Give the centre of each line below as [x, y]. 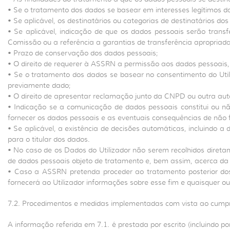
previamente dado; [39, 85]
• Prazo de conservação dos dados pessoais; [83, 53]
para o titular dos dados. [49, 139]
